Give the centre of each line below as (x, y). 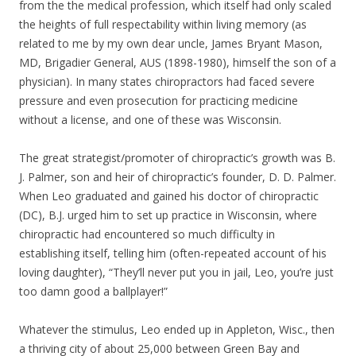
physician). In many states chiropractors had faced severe (167, 82)
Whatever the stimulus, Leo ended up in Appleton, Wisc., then (177, 330)
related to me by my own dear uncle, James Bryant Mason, (171, 44)
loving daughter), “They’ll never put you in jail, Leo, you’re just (176, 273)
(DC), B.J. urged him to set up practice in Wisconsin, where (168, 215)
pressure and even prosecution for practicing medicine (159, 101)
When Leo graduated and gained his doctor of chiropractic (169, 196)
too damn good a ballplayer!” (93, 292)
